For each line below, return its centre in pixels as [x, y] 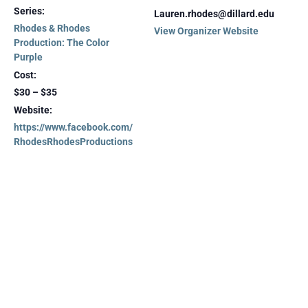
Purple [28, 57]
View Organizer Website [206, 31]
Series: [29, 11]
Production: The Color [62, 43]
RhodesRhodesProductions [73, 142]
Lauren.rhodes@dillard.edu [214, 14]
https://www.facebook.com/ [73, 127]
